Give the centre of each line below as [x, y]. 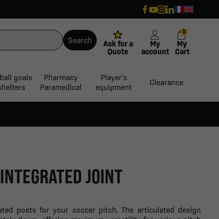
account [155, 51]
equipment [114, 87]
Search [80, 40]
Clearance [167, 82]
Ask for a [118, 43]
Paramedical [61, 87]
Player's [114, 77]
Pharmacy [61, 77]
